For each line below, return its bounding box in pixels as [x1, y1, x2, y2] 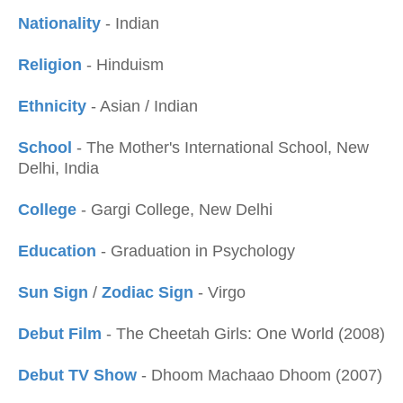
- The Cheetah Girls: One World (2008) [102, 325, 385, 343]
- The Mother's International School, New [72, 139, 369, 157]
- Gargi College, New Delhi [76, 201, 273, 219]
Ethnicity [18, 97, 86, 115]
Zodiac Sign [102, 283, 198, 301]
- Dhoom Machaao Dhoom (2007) [137, 366, 382, 384]
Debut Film [18, 325, 102, 343]
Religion [18, 56, 82, 74]
